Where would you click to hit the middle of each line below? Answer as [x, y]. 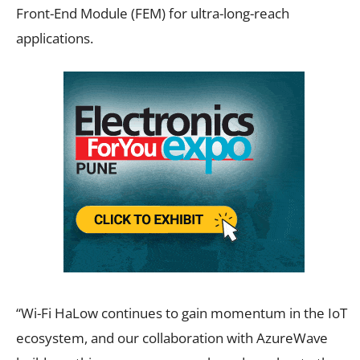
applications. [55, 39]
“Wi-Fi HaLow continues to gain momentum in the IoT [182, 313]
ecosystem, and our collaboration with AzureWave [172, 338]
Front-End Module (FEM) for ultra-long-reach [153, 14]
